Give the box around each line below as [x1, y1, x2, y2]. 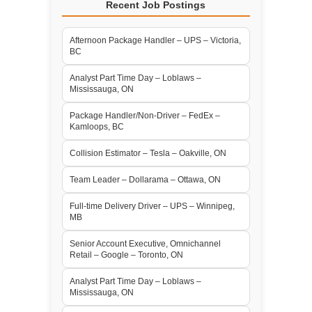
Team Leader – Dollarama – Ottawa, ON [69, 174, 221, 185]
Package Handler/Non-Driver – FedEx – [69, 110, 220, 120]
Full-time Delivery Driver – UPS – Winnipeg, [69, 201, 235, 211]
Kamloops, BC [69, 121, 124, 132]
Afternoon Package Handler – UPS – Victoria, [69, 35, 241, 45]
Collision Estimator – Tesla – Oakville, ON [69, 148, 226, 158]
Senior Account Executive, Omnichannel [69, 238, 221, 249]
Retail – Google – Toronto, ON [69, 249, 183, 260]
